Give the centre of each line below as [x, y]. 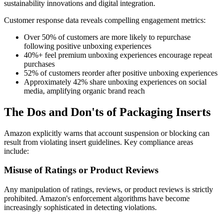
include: [16, 151]
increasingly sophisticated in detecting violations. [80, 208]
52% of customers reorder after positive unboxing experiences [121, 73]
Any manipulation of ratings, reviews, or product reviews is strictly [109, 190]
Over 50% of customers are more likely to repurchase [107, 37]
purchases [39, 64]
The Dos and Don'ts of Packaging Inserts [107, 112]
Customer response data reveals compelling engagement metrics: [105, 20]
